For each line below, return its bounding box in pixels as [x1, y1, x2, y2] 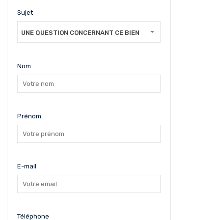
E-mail [17, 163, 36, 170]
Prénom [17, 112, 41, 120]
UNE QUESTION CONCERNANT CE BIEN [21, 29, 139, 36]
